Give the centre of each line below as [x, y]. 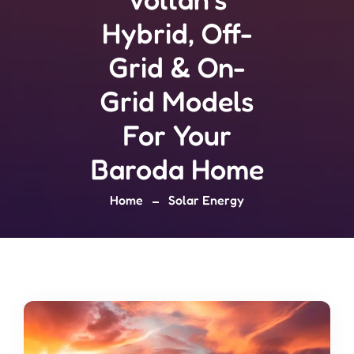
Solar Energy [206, 200]
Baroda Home [177, 169]
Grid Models [177, 101]
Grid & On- [177, 67]
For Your [177, 135]
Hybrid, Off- [177, 33]
